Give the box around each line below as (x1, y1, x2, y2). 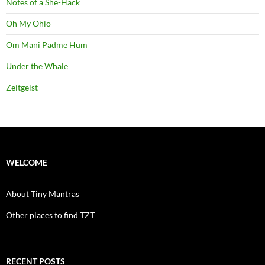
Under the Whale (6, 61, 68, 71)
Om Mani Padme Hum (6, 40, 88, 50)
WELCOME (6, 157, 47, 167)
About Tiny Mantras (6, 189, 79, 199)
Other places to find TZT (6, 210, 95, 220)
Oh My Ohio (6, 18, 51, 28)
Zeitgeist (6, 82, 38, 92)
